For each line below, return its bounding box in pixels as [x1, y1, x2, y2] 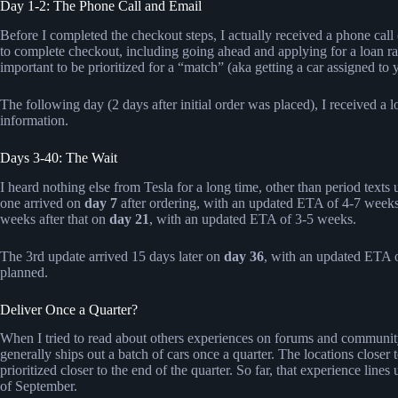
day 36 [224, 248, 264, 264]
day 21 [109, 211, 149, 227]
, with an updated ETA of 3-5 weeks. [149, 211, 356, 227]
